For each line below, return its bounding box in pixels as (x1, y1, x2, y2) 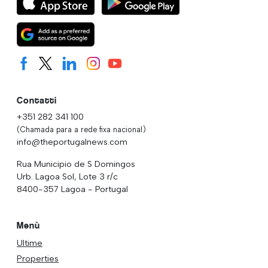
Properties (17, 252, 59, 264)
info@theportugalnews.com (17, 136, 127, 147)
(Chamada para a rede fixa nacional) (17, 124, 146, 134)
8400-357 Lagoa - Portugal (17, 183, 128, 194)
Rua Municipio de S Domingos (17, 158, 135, 169)
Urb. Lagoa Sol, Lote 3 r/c (17, 170, 118, 182)
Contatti (17, 94, 57, 106)
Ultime (17, 237, 42, 249)
